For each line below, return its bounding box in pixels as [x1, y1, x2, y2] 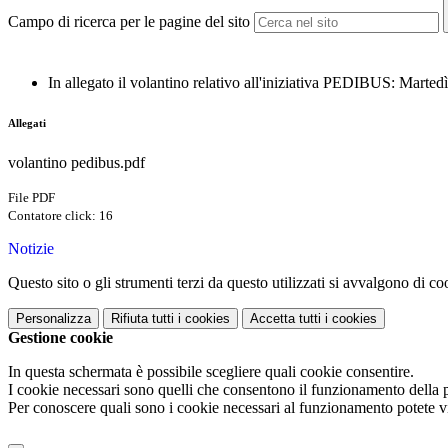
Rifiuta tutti [111, 311, 174, 327]
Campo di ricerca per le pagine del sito [8, 13, 250, 31]
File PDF [8, 190, 55, 206]
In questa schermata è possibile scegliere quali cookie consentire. [8, 363, 414, 381]
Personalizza [16, 311, 91, 327]
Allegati [8, 117, 46, 130]
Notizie [8, 240, 54, 258]
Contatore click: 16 [8, 208, 113, 224]
